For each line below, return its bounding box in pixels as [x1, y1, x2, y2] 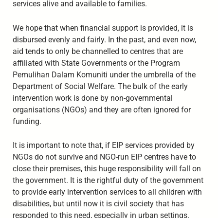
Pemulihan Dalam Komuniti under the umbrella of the [12, 70, 196, 79]
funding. [12, 116, 41, 126]
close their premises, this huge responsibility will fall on [12, 164, 201, 174]
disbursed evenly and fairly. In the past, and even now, [12, 35, 196, 44]
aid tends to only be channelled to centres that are [12, 46, 183, 56]
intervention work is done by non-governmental [12, 93, 173, 103]
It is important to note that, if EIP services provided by [12, 141, 195, 150]
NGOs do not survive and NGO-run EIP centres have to [12, 152, 196, 162]
